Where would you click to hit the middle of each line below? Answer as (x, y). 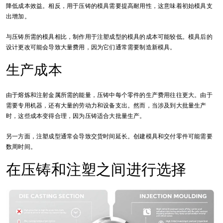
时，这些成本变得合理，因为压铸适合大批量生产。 (76, 116)
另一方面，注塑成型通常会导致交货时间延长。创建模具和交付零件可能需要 (109, 136)
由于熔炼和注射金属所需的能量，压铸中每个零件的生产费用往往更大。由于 (109, 95)
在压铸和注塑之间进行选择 (96, 169)
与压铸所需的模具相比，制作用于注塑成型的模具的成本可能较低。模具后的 (109, 37)
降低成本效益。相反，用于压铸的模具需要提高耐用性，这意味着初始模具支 (109, 6)
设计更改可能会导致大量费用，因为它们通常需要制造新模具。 (91, 47)
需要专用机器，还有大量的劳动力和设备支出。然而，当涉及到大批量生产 (106, 105)
